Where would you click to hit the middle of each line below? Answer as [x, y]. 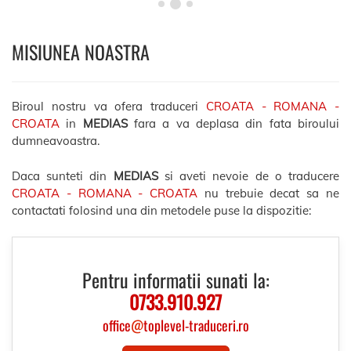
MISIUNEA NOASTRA [81, 52]
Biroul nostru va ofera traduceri [109, 106]
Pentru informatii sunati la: [175, 280]
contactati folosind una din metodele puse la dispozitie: [161, 210]
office [116, 325]
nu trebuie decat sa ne [269, 193]
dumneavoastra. [56, 141]
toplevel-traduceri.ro [196, 325]
